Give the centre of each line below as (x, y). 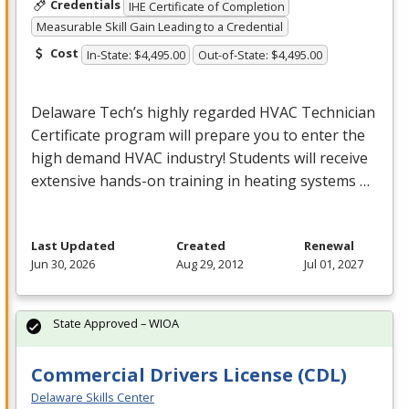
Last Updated (73, 245)
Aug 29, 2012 (210, 263)
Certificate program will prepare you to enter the (198, 135)
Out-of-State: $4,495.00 (261, 54)
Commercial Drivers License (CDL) (189, 374)
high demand (78, 157)
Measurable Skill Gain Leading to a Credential (159, 27)
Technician (336, 112)
